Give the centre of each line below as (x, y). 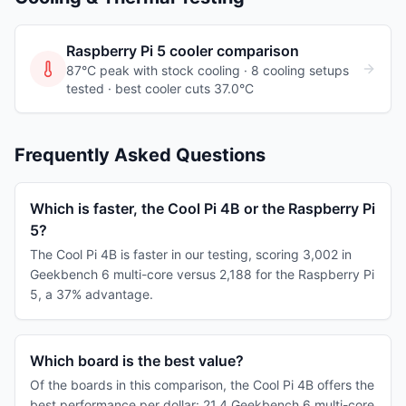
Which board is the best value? (137, 361)
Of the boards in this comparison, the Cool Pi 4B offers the (202, 385)
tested (85, 88)
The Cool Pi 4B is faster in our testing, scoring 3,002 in (191, 254)
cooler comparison (232, 51)
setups (329, 70)
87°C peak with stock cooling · (159, 70)
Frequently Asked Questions (140, 155)
